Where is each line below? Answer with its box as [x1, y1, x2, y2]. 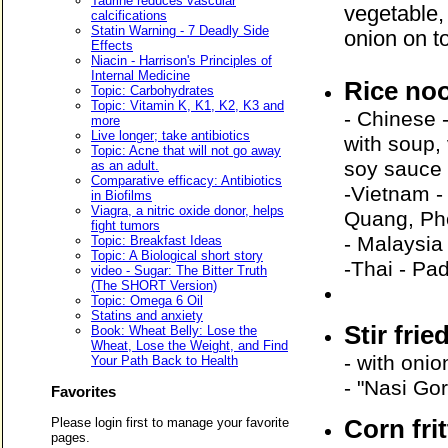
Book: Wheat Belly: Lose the [91, 322, 257, 338]
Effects [91, 37, 133, 53]
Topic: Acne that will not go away [91, 142, 281, 158]
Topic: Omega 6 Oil [91, 292, 203, 308]
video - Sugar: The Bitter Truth [91, 262, 267, 278]
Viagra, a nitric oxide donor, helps [91, 202, 284, 218]
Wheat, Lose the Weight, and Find [91, 337, 288, 353]
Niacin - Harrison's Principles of [91, 52, 272, 68]
